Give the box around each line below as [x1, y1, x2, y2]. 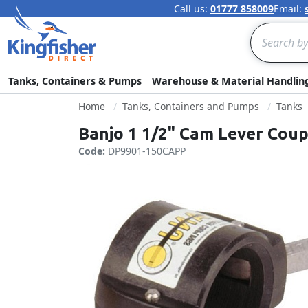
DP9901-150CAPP [108, 144, 186, 157]
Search [250, 23, 285, 38]
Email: [274, 2, 305, 15]
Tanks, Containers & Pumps [8, 74, 142, 87]
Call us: [174, 2, 210, 15]
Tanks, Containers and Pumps [122, 100, 259, 113]
